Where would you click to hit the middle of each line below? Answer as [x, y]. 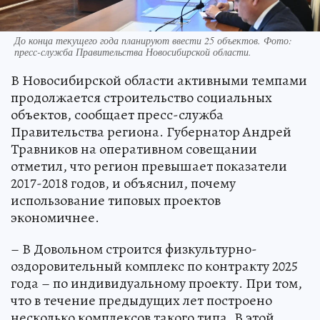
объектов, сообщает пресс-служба [117, 115]
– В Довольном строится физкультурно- [134, 249]
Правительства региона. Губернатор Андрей [151, 132]
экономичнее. [55, 218]
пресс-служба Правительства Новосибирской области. [133, 52]
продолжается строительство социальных [141, 98]
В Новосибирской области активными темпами [159, 81]
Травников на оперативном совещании [134, 149]
